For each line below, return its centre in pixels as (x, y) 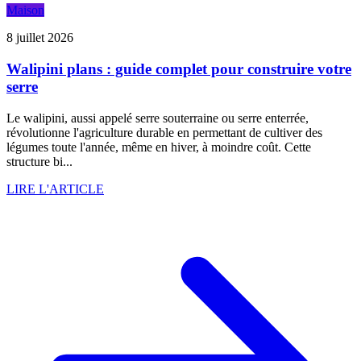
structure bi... (39, 161)
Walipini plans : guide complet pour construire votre (179, 68)
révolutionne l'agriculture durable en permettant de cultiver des (164, 132)
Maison (25, 10)
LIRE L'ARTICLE (55, 189)
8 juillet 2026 (40, 38)
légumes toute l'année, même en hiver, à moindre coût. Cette (159, 147)
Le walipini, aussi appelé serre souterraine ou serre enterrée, (158, 118)
